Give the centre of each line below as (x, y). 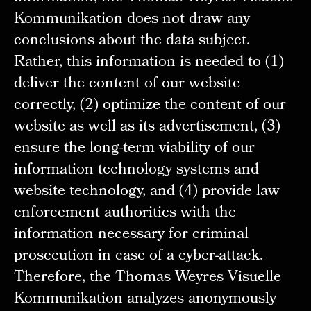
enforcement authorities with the (125, 214)
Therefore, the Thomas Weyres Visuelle (147, 278)
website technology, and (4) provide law (146, 192)
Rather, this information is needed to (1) (149, 63)
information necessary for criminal (131, 235)
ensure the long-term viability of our (134, 149)
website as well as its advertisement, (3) (147, 128)
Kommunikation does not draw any (132, 20)
